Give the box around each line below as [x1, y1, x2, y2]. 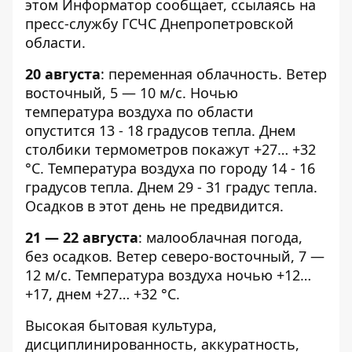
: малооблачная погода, [138, 228, 302, 247]
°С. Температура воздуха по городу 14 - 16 [25, 159, 315, 178]
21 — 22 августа [25, 228, 138, 247]
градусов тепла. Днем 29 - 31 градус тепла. [25, 178, 317, 196]
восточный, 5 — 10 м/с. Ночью [25, 83, 238, 102]
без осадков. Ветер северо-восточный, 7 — [25, 247, 324, 266]
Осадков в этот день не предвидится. [25, 196, 284, 215]
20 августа [25, 64, 101, 83]
